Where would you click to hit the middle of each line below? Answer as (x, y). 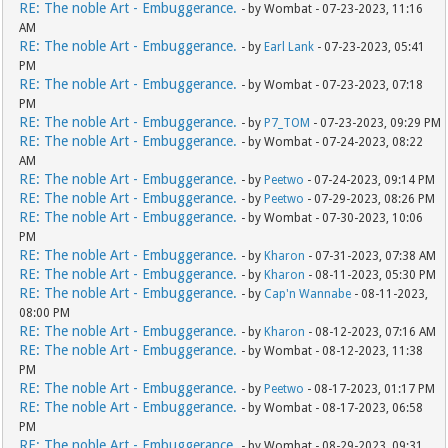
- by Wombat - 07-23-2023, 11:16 (332, 9)
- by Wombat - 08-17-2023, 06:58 (332, 408)
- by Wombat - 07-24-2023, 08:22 (332, 142)
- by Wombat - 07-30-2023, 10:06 (332, 218)
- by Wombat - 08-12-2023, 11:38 (332, 351)
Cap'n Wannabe (308, 294)
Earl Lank (289, 47)
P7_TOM (287, 123)
